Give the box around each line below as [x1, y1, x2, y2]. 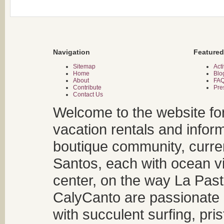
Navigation [53, 48, 90, 56]
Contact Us [73, 91, 103, 98]
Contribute [73, 84, 101, 91]
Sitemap [73, 63, 95, 70]
